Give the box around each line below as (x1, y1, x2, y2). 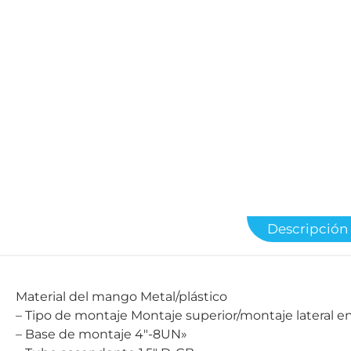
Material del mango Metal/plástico (140, 288, 227, 304)
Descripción (267, 220, 349, 237)
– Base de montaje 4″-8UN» (135, 326, 187, 342)
